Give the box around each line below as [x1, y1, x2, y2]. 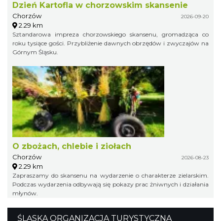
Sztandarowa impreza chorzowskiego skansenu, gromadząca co [12, 30, 209, 38]
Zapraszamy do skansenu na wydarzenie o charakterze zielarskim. [12, 171, 209, 179]
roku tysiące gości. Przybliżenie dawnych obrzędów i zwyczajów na [12, 39, 209, 47]
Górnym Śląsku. [12, 48, 58, 56]
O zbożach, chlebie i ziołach [12, 141, 131, 151]
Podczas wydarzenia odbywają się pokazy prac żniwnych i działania [12, 180, 209, 188]
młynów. [12, 189, 38, 197]
